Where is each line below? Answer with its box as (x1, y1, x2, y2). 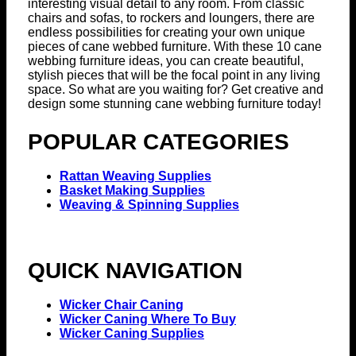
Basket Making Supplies (60, 184, 205, 198)
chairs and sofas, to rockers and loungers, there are (28, 11, 315, 25)
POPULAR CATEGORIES (28, 130, 289, 155)
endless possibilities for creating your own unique (28, 25, 305, 40)
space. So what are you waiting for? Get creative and (28, 83, 323, 97)
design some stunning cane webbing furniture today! (28, 97, 321, 111)
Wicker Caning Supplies (60, 326, 204, 340)
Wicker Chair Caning (60, 297, 184, 311)
